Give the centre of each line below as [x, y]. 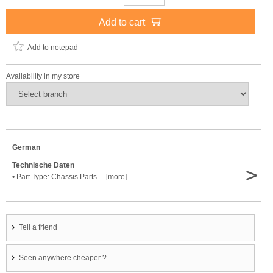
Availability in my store [43, 76]
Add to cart [123, 22]
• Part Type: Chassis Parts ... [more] [69, 177]
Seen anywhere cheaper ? [63, 258]
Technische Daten [43, 165]
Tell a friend [38, 227]
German [26, 147]
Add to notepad [53, 48]
